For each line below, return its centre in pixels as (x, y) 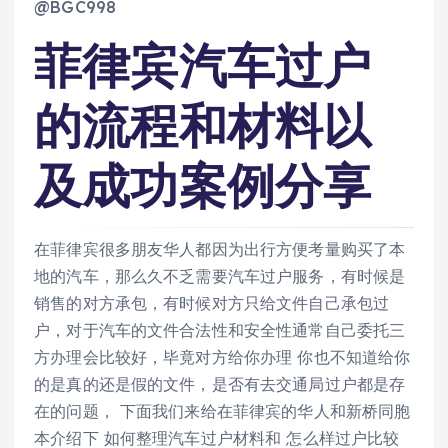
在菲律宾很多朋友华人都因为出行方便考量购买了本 (220, 249)
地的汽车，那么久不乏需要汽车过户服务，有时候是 (220, 276)
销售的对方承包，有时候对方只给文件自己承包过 (212, 303)
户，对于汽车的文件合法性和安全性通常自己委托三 (220, 330)
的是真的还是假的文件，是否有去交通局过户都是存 (220, 384)
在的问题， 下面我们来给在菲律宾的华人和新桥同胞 (222, 411)
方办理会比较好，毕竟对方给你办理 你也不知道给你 (222, 357)
